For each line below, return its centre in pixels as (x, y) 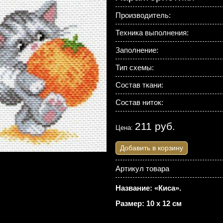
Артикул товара (142, 168)
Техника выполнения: (152, 33)
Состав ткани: (139, 85)
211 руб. (155, 126)
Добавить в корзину (151, 148)
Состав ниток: (139, 102)
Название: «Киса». (148, 188)
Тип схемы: (134, 67)
